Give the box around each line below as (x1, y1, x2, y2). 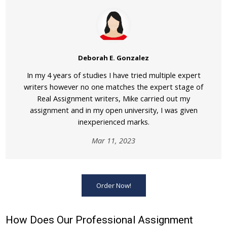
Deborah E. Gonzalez (78, 53, 149, 62)
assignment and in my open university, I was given (29, 105, 198, 115)
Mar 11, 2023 (92, 135, 135, 145)
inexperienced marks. (78, 117, 149, 127)
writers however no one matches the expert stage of (24, 82, 203, 92)
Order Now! (96, 181, 131, 190)
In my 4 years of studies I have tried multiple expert (26, 70, 201, 80)
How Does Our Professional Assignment (6, 214, 194, 226)
